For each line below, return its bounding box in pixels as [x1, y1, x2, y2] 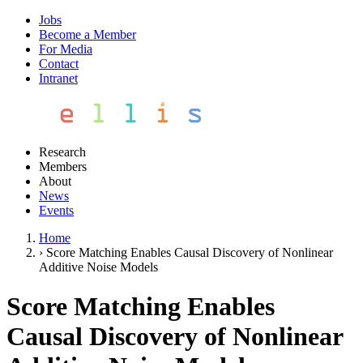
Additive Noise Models [39, 260, 158, 274]
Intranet [39, 71, 78, 85]
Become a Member [39, 28, 136, 41]
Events [39, 203, 74, 217]
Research [39, 145, 86, 159]
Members [39, 160, 87, 173]
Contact [39, 57, 79, 70]
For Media [39, 42, 92, 56]
